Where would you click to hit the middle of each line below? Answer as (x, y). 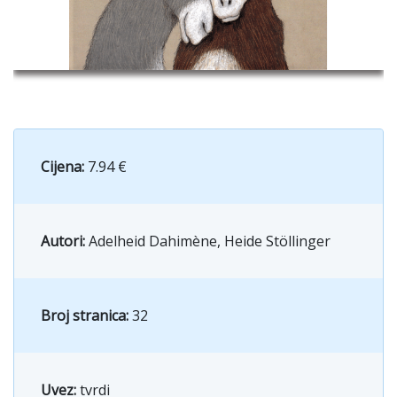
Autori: (65, 241)
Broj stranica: (86, 315)
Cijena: (62, 166)
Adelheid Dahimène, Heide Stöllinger (210, 241)
